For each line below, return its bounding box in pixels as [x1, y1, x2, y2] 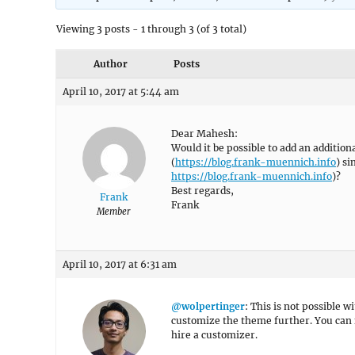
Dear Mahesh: [171, 128, 238, 139]
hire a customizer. [171, 329, 258, 341]
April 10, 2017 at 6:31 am [63, 258, 177, 270]
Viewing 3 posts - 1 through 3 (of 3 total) [56, 23, 246, 35]
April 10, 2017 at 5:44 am [63, 86, 179, 97]
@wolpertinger [171, 300, 245, 312]
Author [93, 58, 128, 70]
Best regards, [171, 185, 234, 197]
